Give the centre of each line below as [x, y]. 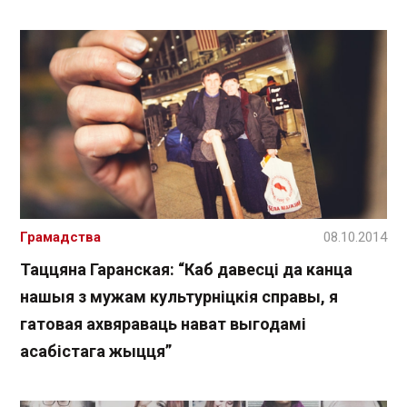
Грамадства [60, 238]
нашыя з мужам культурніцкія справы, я [179, 297]
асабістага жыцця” [96, 352]
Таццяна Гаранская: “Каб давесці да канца [186, 270]
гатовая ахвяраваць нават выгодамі [163, 324]
